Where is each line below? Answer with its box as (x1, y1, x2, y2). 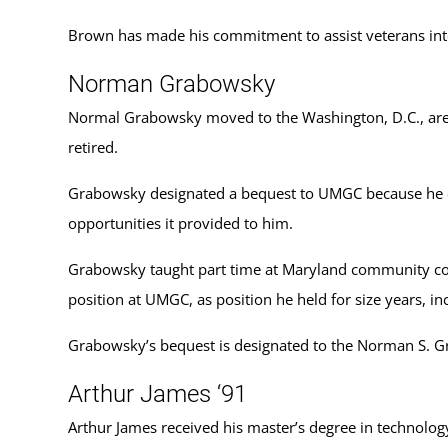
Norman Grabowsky (68, 69, 275, 98)
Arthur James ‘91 (68, 379, 247, 408)
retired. (68, 136, 118, 157)
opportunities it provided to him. (68, 212, 293, 233)
